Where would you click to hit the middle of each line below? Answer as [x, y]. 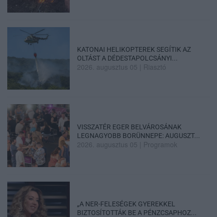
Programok [161, 144]
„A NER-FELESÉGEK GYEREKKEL [126, 204]
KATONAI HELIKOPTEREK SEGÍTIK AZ [134, 50]
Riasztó [155, 67]
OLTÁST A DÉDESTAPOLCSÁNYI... [128, 58]
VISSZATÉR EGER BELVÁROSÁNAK [130, 127]
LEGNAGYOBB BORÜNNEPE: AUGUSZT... [139, 135]
